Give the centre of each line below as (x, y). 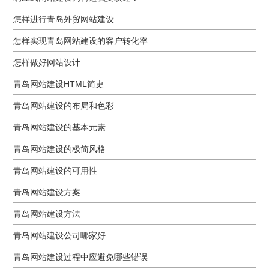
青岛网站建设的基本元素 (60, 127)
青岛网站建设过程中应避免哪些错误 (81, 257)
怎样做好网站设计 (47, 62)
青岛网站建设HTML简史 (59, 84)
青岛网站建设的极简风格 (60, 149)
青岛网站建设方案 (47, 192)
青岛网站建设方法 (47, 213)
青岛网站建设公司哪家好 (60, 235)
